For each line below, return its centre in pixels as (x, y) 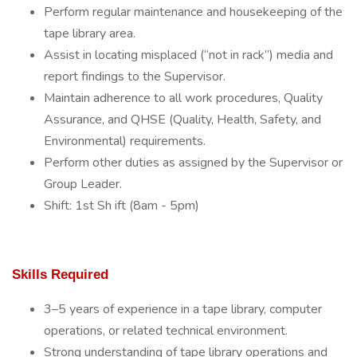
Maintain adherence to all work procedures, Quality (183, 98)
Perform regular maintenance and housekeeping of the (193, 12)
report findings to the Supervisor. (135, 76)
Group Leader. (83, 184)
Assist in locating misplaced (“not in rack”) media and (188, 55)
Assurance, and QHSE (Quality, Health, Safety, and (182, 120)
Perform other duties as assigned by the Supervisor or (193, 163)
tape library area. (90, 33)
